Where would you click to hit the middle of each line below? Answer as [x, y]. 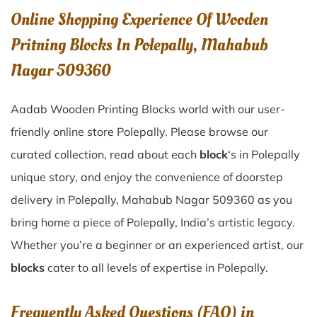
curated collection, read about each [105, 154]
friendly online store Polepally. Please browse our [139, 132]
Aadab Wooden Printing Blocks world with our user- [148, 109]
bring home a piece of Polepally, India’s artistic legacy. [153, 222]
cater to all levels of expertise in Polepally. [156, 267]
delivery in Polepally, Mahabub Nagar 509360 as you [151, 200]
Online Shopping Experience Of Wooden [139, 19]
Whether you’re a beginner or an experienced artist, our [157, 245]
